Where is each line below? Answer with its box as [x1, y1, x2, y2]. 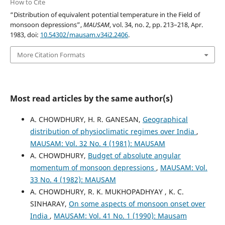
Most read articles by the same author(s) [10, 93, 173, 104]
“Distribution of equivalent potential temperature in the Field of [10, 10, 200, 19]
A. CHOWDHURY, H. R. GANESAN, [30, 115, 143, 125]
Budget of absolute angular [87, 151, 181, 161]
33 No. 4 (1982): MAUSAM [30, 175, 116, 185]
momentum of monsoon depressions [30, 163, 156, 173]
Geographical [142, 115, 188, 125]
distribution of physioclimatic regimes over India [30, 127, 196, 137]
